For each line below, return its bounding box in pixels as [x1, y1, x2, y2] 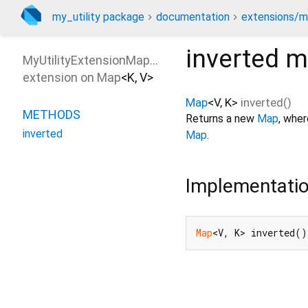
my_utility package [52, 10, 144, 23]
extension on [23, 70, 97, 85]
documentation [156, 10, 230, 23]
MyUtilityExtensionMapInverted [23, 53, 196, 67]
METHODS [23, 107, 80, 122]
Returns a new [186, 111, 257, 125]
